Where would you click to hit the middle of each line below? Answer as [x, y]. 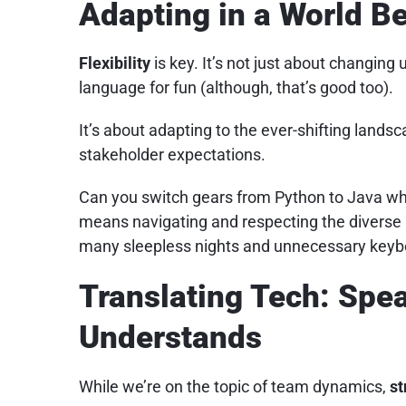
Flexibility [114, 63]
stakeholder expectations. [172, 155]
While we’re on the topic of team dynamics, [234, 386]
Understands [170, 338]
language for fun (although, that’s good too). [236, 88]
